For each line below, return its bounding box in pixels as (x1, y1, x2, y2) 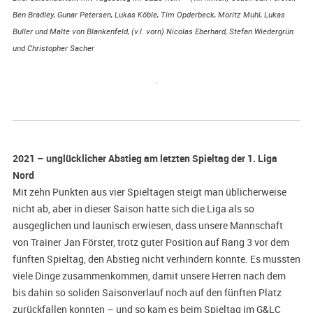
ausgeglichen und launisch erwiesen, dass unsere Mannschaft (12, 219, 283, 233)
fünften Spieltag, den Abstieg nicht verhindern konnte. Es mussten (12, 252, 300, 266)
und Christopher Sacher (12, 43, 94, 54)
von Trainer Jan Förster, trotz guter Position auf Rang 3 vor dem (12, 235, 289, 249)
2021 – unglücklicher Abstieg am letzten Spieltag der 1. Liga (12, 152, 277, 166)
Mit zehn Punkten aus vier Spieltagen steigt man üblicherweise (12, 185, 286, 199)
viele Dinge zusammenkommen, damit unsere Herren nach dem (12, 269, 286, 283)
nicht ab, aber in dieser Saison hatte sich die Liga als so (12, 202, 254, 216)
